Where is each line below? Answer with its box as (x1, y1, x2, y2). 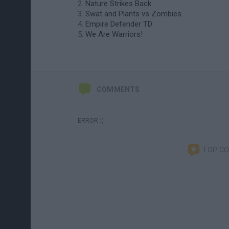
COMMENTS (97, 85, 140, 94)
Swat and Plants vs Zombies (85, 9, 181, 18)
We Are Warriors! (85, 30, 143, 39)
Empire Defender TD (85, 19, 152, 29)
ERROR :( (78, 117, 103, 124)
